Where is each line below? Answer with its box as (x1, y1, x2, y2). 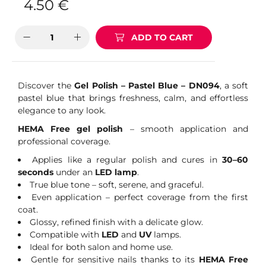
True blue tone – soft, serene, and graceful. (30, 179, 204, 190)
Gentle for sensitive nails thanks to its (31, 254, 199, 265)
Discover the (18, 80, 75, 91)
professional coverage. (18, 136, 110, 147)
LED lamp (95, 167, 137, 178)
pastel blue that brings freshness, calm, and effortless (18, 93, 248, 103)
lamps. (151, 229, 181, 240)
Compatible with (30, 229, 102, 240)
